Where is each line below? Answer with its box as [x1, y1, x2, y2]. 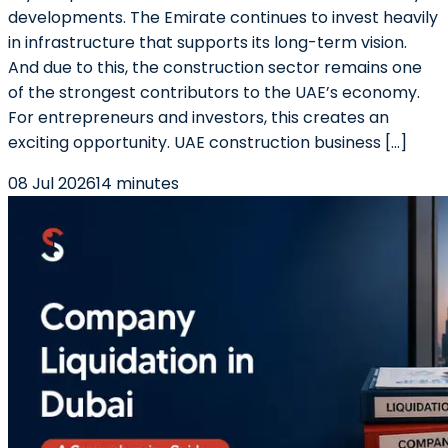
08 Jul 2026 [8, 172, 96, 195]
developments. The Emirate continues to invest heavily [8, 6, 438, 29]
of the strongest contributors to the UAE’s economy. [8, 81, 420, 104]
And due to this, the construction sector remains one [8, 56, 422, 79]
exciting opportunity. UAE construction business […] [8, 131, 407, 154]
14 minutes [96, 172, 179, 195]
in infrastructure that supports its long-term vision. [8, 31, 407, 54]
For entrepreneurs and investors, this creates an [8, 106, 389, 129]
